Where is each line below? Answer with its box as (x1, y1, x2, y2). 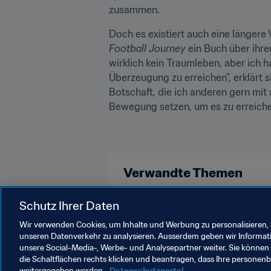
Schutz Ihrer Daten (19, 198, 119, 213)
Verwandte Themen (123, 164, 243, 181)
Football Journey (109, 42, 186, 54)
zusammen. (109, 3, 160, 16)
